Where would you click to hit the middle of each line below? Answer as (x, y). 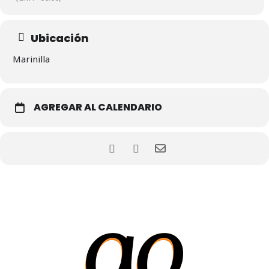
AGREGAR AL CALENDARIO (98, 107)
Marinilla (31, 59)
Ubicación (60, 38)
